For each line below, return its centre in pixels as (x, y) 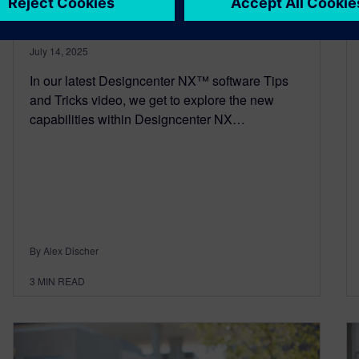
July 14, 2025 (59, 51)
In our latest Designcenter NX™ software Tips (159, 81)
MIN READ (61, 281)
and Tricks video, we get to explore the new (152, 100)
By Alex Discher (64, 251)
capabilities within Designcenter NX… (137, 119)
